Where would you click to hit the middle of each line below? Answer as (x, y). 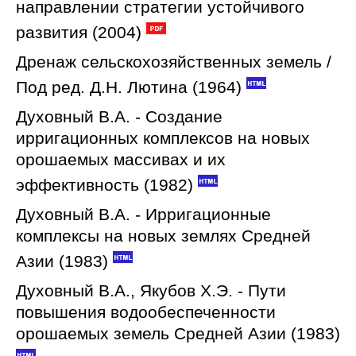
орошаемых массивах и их (121, 159)
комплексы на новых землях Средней (163, 236)
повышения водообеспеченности (146, 312)
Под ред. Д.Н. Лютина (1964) (129, 87)
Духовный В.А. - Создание (119, 116)
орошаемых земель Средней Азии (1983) (178, 333)
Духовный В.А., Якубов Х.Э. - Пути (151, 290)
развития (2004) (79, 32)
